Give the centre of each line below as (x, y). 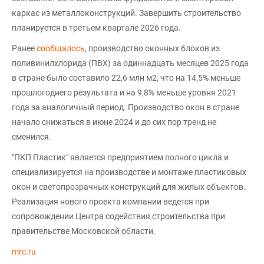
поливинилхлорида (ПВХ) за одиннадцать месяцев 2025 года (130, 63)
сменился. (32, 136)
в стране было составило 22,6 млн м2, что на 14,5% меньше (126, 77)
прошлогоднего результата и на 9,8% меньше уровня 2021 (124, 92)
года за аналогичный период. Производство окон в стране (126, 107)
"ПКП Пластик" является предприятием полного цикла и (120, 157)
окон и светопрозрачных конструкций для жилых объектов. (129, 187)
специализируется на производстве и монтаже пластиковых (129, 172)
